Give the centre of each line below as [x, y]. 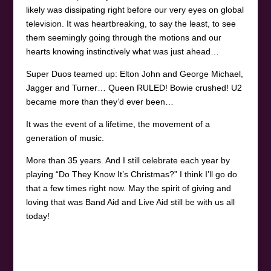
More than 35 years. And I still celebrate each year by [128, 160]
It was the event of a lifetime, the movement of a [118, 124]
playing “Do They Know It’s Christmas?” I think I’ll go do [131, 174]
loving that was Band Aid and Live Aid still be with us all [130, 202]
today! [38, 216]
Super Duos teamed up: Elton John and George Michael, [134, 73]
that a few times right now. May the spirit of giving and [128, 188]
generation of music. [66, 138]
